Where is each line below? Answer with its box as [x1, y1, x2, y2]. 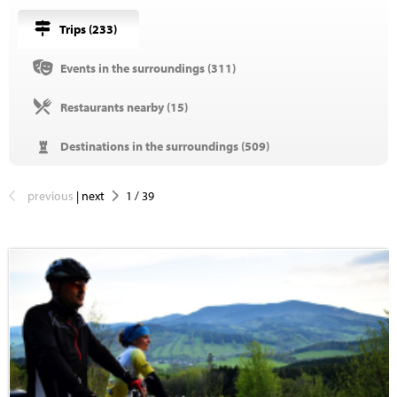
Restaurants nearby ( [58, 98, 170, 115]
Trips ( [58, 20, 92, 37]
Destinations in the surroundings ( [58, 137, 245, 154]
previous [27, 187, 74, 204]
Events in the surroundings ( [58, 59, 211, 76]
